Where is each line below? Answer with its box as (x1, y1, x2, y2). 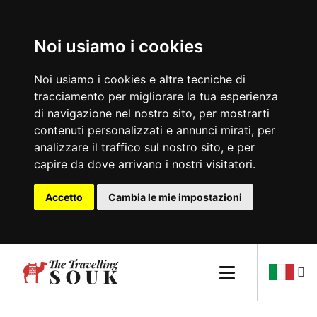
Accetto (45, 191, 83, 203)
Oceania (14, 239, 57, 255)
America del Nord (14, 170, 110, 186)
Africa (14, 100, 46, 117)
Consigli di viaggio (14, 274, 113, 290)
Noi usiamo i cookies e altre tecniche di (34, 72, 246, 86)
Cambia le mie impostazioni (108, 191, 242, 203)
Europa (14, 66, 52, 82)
